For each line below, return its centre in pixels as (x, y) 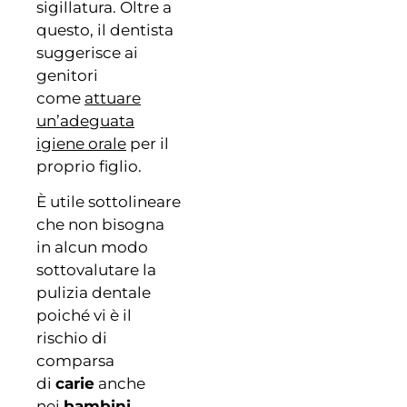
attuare (113, 98)
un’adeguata (85, 120)
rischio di (72, 338)
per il (148, 143)
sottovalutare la (96, 270)
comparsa (75, 361)
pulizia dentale (94, 293)
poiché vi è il (84, 316)
